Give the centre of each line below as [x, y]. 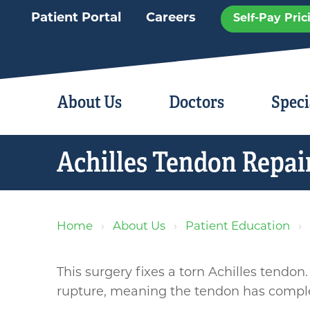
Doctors [197, 102]
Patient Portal [76, 19]
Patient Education [238, 227]
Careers [171, 19]
